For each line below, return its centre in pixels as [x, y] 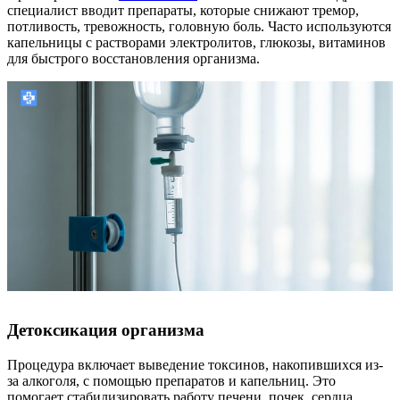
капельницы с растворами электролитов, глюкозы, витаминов [196, 42]
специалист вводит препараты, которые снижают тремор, [183, 10]
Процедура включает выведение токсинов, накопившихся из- [195, 364]
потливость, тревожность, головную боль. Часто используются [199, 26]
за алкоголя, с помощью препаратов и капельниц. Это [171, 380]
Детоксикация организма [106, 329]
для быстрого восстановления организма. [133, 58]
